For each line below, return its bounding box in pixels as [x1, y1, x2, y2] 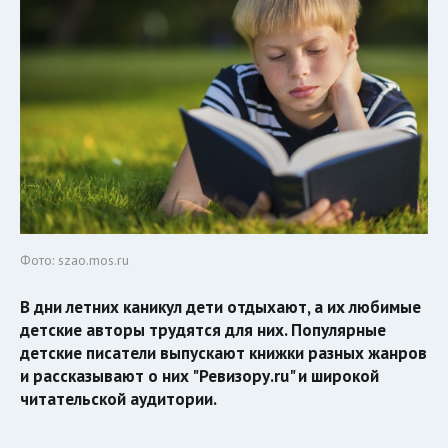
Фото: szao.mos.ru [20, 251, 129, 270]
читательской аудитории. [20, 388, 217, 411]
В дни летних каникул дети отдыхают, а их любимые [20, 296, 421, 319]
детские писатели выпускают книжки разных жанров [20, 342, 427, 365]
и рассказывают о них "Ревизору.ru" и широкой [20, 365, 379, 388]
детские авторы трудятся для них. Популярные [20, 319, 386, 342]
